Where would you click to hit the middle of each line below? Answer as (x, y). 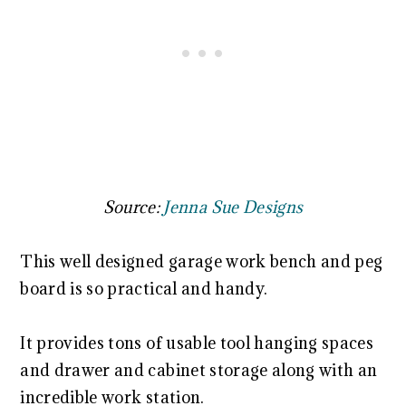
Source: (133, 208)
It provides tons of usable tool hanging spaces (197, 343)
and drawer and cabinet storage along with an (199, 371)
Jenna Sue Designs (233, 208)
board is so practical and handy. (144, 289)
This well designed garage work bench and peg (202, 262)
